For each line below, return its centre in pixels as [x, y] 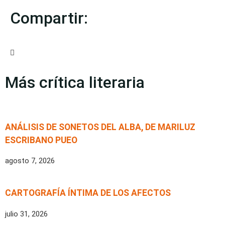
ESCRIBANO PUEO [41, 140]
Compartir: [49, 18]
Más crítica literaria [75, 83]
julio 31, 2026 [26, 214]
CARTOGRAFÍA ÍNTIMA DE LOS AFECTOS [88, 193]
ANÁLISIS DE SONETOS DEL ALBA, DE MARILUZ [100, 127]
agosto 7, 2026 [30, 161]
